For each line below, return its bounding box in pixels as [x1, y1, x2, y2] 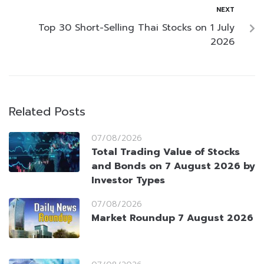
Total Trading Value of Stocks [91, 145, 240, 160]
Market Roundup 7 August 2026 [91, 211, 253, 226]
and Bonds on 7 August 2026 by [91, 159, 255, 174]
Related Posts [9, 103, 85, 121]
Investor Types [91, 173, 165, 188]
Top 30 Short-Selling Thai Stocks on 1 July [38, 21, 235, 35]
